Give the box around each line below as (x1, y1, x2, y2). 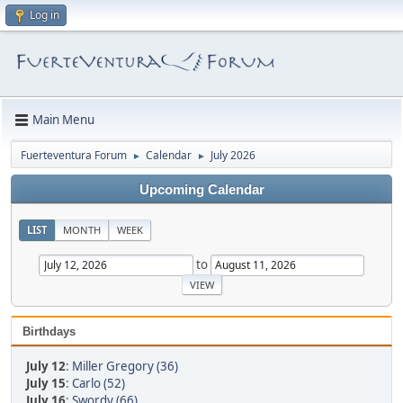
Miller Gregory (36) (72, 358, 178, 375)
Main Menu (32, 112, 94, 129)
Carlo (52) (72, 375, 125, 392)
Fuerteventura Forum (21, 147, 127, 163)
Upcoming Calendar (139, 182, 264, 197)
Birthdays (22, 325, 76, 339)
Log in (30, 7, 59, 22)
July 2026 (210, 147, 255, 163)
